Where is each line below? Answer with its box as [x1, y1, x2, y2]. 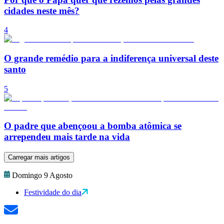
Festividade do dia [24, 188, 81, 197]
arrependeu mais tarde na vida [4, 131, 130, 142]
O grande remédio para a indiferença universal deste [4, 53, 218, 64]
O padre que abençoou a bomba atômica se [4, 120, 181, 131]
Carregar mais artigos [8, 153, 70, 161]
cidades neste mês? [4, 5, 79, 16]
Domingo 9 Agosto [12, 171, 72, 180]
